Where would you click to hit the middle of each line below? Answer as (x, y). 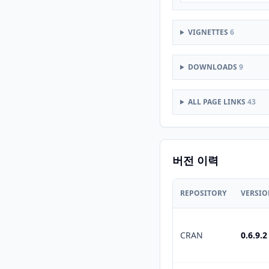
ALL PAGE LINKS (217, 102)
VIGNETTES (209, 32)
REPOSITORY (203, 193)
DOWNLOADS (213, 67)
